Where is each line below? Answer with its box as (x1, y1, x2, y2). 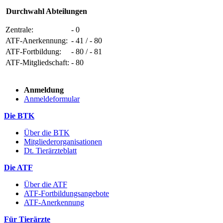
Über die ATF (24, 180, 67, 189)
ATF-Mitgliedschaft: (5, 58, 69, 67)
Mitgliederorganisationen (24, 137, 102, 146)
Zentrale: (5, 25, 33, 34)
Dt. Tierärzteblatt (24, 146, 77, 155)
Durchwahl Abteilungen (6, 7, 87, 16)
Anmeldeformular (24, 95, 80, 104)
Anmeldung (24, 86, 64, 95)
